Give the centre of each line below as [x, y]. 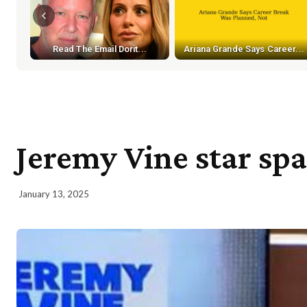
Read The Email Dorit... [99, 49]
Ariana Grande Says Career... [244, 49]
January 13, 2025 [54, 194]
